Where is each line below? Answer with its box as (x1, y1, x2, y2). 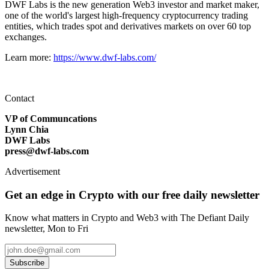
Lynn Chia (5, 124, 49, 134)
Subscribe (10, 258, 44, 268)
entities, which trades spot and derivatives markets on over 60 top (5, 20, 251, 31)
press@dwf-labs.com (5, 145, 89, 156)
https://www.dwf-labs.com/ (53, 52, 156, 62)
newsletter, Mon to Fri (5, 223, 88, 234)
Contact (5, 92, 34, 103)
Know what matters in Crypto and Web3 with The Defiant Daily (5, 213, 249, 223)
